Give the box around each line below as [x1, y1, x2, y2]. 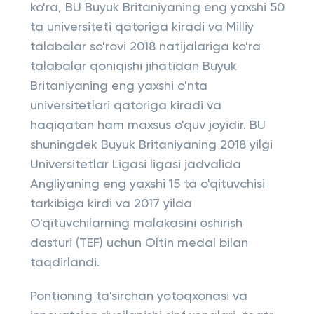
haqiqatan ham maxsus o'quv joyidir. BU [29, 119, 266, 132]
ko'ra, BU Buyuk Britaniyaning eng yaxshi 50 [29, 1, 285, 14]
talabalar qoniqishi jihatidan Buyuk [29, 60, 237, 73]
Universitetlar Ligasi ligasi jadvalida [29, 158, 241, 171]
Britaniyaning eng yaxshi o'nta [29, 80, 207, 93]
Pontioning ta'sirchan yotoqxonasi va [29, 290, 247, 303]
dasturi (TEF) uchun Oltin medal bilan [29, 237, 248, 250]
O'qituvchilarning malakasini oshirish [29, 217, 243, 230]
